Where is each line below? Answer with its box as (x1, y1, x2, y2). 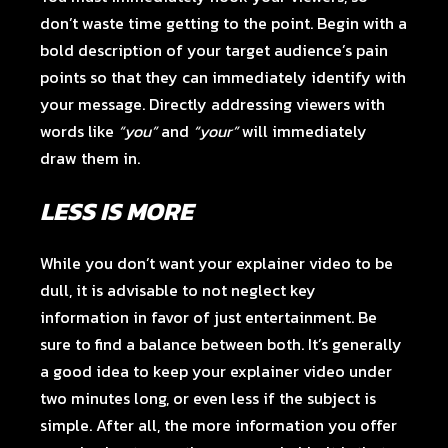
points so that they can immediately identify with (40, 65, 407, 89)
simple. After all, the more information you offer (40, 413, 398, 437)
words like (40, 119, 119, 143)
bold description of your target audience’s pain (40, 38, 389, 62)
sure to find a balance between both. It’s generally (40, 332, 403, 356)
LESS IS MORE (40, 192, 194, 230)
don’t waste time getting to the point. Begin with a (40, 11, 408, 35)
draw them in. (40, 146, 141, 170)
